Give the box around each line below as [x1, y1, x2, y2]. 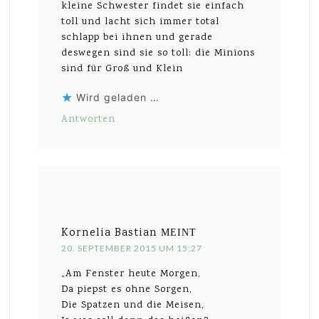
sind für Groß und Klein [61, 62, 184, 77]
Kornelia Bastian [61, 225, 158, 242]
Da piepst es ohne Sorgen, [61, 283, 193, 298]
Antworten [61, 113, 116, 127]
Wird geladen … [76, 91, 160, 104]
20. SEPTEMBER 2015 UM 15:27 [61, 243, 203, 254]
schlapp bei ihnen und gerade [61, 31, 214, 46]
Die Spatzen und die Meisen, [61, 298, 205, 313]
